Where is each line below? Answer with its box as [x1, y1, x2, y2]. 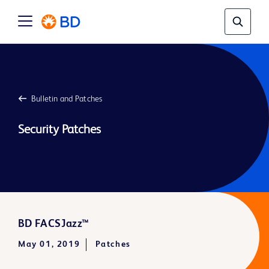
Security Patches [17, 123, 101, 136]
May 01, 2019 [17, 240, 80, 249]
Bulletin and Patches [31, 94, 103, 103]
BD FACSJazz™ [17, 218, 89, 229]
